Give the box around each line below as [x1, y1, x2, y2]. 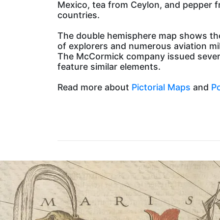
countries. [57, 10, 100, 21]
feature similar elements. [57, 61, 161, 72]
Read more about [57, 82, 132, 93]
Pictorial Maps [132, 82, 191, 93]
